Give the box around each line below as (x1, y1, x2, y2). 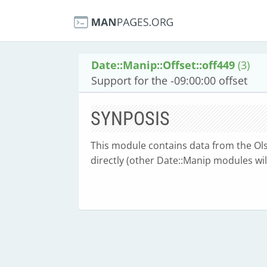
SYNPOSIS (91, 107, 170, 130)
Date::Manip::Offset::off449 (91, 58, 235, 72)
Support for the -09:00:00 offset (91, 73, 247, 88)
